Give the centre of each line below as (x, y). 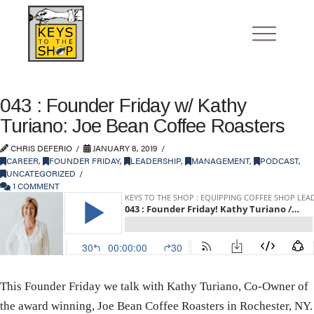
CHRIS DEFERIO (40, 148)
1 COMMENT (35, 186)
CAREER (22, 161)
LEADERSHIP (156, 161)
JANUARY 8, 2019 (124, 148)
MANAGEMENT (220, 161)
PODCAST (279, 161)
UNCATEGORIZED (41, 173)
